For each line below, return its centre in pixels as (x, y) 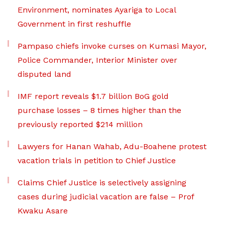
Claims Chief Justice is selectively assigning (102, 182)
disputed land (44, 74)
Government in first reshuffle (74, 24)
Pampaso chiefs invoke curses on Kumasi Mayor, (112, 46)
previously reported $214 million (80, 124)
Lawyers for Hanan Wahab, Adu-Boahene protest (112, 146)
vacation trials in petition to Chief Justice (97, 160)
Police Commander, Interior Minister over (97, 60)
